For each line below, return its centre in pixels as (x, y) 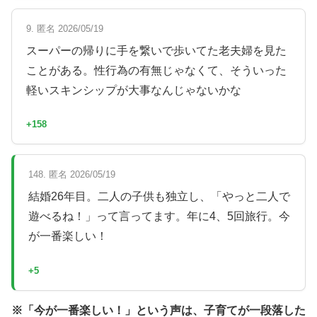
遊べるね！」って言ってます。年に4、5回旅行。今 (159, 217)
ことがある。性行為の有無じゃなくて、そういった (156, 70)
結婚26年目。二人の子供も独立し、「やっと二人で (159, 197)
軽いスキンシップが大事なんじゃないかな (134, 90)
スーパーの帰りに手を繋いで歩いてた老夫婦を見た (156, 50)
